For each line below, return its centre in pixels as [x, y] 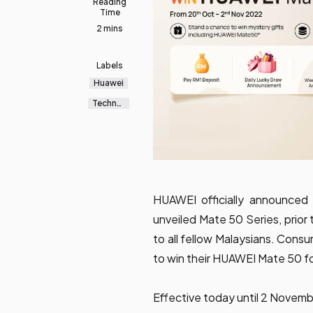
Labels [110, 65]
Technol [109, 103]
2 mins [110, 28]
